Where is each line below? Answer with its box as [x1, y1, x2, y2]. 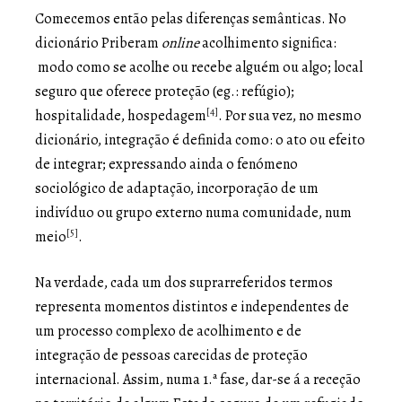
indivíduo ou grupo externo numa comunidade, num [35, 202, 352, 223]
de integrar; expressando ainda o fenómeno [35, 153, 298, 174]
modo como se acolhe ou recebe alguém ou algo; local [35, 57, 363, 77]
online [162, 32, 199, 53]
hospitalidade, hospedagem [35, 105, 206, 126]
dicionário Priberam [35, 32, 162, 53]
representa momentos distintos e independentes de [35, 296, 349, 317]
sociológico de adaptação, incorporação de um [35, 178, 319, 198]
